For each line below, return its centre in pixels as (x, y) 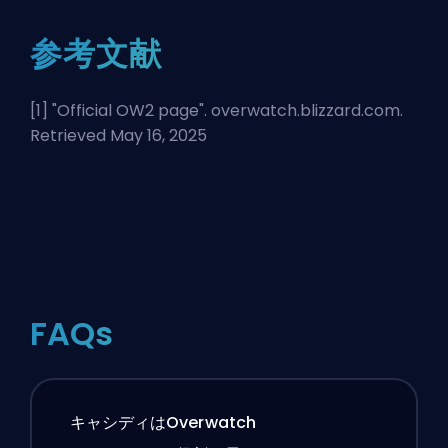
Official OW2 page (128, 110)
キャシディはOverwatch (162, 423)
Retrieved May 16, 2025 (118, 135)
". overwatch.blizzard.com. (301, 110)
